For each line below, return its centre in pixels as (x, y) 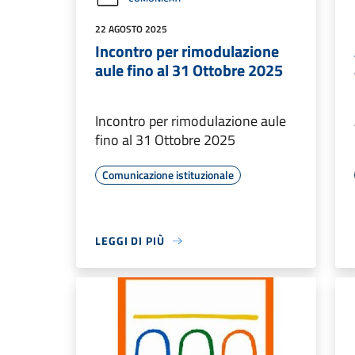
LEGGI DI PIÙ (130, 240)
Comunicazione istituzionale (168, 175)
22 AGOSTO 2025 (131, 29)
